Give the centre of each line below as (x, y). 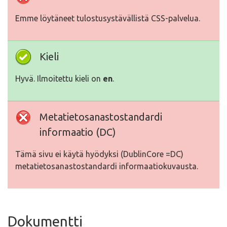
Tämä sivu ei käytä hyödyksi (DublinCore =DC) (99, 154)
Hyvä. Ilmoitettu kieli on (59, 79)
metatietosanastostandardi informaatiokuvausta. (107, 166)
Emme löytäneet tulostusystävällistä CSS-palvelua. (108, 18)
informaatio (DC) (78, 132)
